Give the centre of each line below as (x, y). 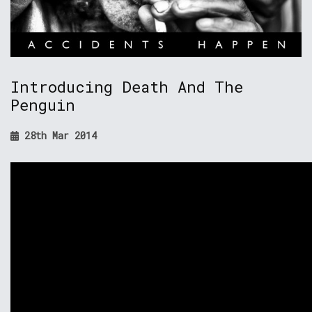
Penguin (43, 105)
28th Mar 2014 (58, 135)
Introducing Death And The (127, 87)
